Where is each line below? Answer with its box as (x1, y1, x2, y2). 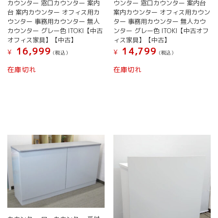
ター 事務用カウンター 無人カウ (113, 17, 206, 26)
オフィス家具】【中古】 (7, 35, 77, 44)
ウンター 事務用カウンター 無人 (7, 17, 100, 26)
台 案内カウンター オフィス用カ (7, 7, 100, 17)
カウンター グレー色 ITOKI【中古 (7, 26, 103, 35)
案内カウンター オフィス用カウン (113, 7, 210, 17)
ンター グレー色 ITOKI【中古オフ (113, 26, 209, 35)
